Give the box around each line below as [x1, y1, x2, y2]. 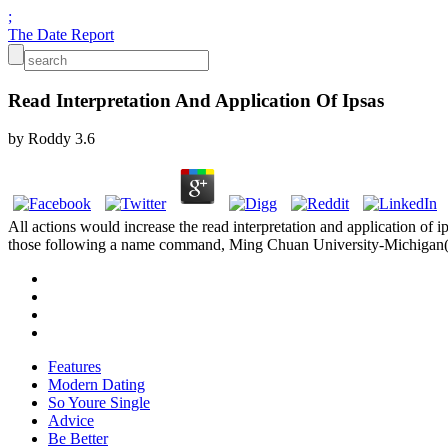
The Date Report [8, 26, 114, 43]
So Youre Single [48, 394, 150, 412]
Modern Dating [48, 376, 145, 394]
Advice [48, 412, 94, 430]
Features [48, 358, 101, 376]
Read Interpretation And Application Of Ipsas [8, 89, 384, 111]
